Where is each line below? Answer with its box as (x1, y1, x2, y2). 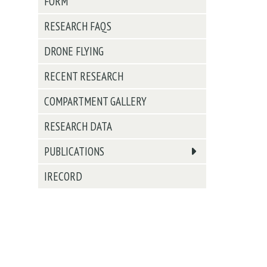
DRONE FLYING (44, 44, 104, 58)
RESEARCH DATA (44, 119, 112, 133)
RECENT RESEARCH (44, 69, 123, 83)
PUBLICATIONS (44, 144, 104, 159)
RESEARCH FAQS (44, 19, 111, 33)
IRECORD (44, 169, 82, 184)
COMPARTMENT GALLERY (44, 94, 147, 108)
